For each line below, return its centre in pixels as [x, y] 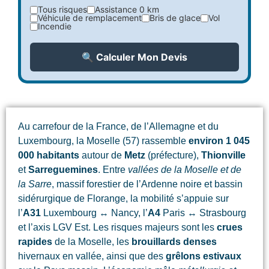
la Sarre [35, 184]
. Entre [113, 170]
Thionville [223, 156]
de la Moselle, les [92, 242]
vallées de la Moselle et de [185, 170]
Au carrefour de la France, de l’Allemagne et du [118, 127]
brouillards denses [174, 242]
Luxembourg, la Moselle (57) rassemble [103, 141]
